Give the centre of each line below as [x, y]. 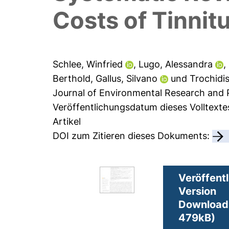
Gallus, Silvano [127, 79]
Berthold [72, 79]
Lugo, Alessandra [176, 64]
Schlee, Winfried [88, 64]
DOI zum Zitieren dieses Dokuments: [133, 136]
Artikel [67, 122]
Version [198, 191]
